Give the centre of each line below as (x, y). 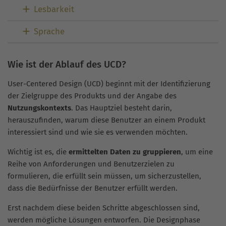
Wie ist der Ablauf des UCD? (67, 64)
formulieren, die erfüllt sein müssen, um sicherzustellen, (104, 176)
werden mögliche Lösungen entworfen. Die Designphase (104, 220)
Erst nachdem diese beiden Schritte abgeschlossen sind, (104, 208)
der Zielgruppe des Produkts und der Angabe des (92, 96)
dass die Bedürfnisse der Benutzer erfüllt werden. (93, 188)
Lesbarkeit (54, 9)
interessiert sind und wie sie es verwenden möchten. (98, 132)
